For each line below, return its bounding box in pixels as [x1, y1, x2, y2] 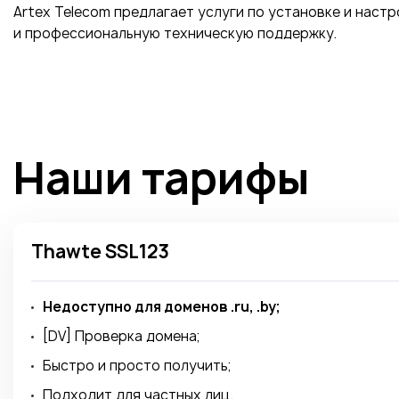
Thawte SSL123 [31, 240, 169, 264]
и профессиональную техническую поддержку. [13, 24, 337, 43]
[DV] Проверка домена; [43, 327, 199, 346]
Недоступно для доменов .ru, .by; [43, 297, 280, 316]
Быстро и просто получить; [43, 356, 231, 375]
